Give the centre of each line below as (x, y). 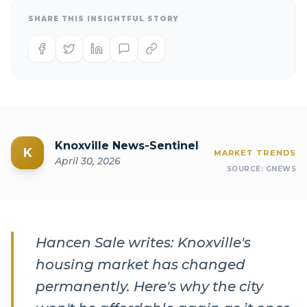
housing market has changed (140, 265)
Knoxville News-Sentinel (127, 146)
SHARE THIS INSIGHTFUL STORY (103, 19)
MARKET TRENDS (255, 153)
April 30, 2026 (88, 161)
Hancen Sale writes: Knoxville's (143, 243)
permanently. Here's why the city (149, 286)
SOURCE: (246, 169)
